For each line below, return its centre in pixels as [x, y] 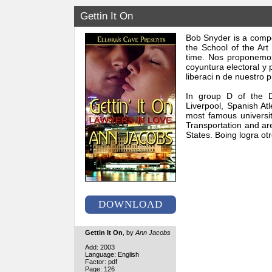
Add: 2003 [100, 247]
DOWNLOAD [131, 204]
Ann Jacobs [153, 233]
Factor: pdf [101, 262]
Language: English [112, 254]
